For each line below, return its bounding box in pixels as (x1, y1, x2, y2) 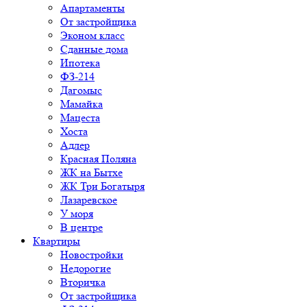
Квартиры (33, 234, 80, 248)
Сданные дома (60, 42, 128, 56)
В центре (60, 221, 103, 234)
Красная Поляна (60, 152, 136, 166)
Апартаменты (60, 1, 125, 15)
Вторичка (60, 275, 106, 289)
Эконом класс (60, 29, 125, 42)
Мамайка (60, 97, 103, 111)
